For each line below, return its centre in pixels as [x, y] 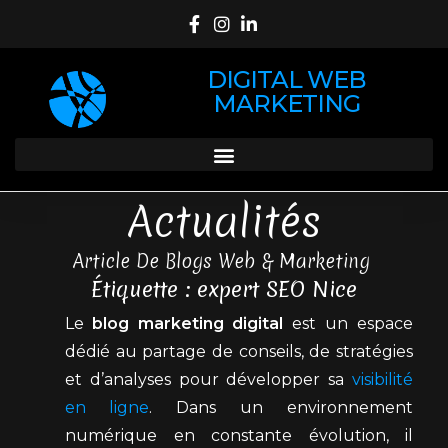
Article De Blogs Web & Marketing [224, 261]
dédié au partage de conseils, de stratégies [239, 351]
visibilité [382, 379]
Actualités [224, 222]
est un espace [348, 323]
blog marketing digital [187, 323]
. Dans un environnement [281, 407]
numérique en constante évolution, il [239, 435]
